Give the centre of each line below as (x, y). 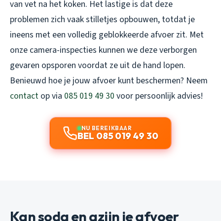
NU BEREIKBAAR (107, 128)
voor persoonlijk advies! (159, 96)
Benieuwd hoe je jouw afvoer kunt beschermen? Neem (109, 80)
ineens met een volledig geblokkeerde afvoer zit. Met (107, 35)
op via (51, 96)
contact (24, 96)
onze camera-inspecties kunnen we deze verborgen (103, 50)
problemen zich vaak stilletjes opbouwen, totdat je (102, 19)
